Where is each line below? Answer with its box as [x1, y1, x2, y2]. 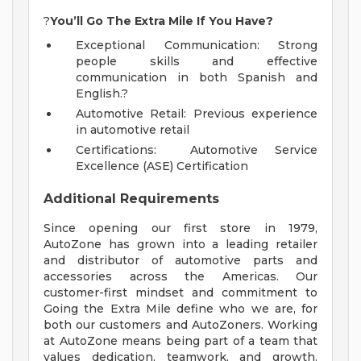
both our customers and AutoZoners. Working [44, 317, 317, 333]
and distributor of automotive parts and [44, 253, 317, 268]
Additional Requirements [44, 191, 219, 207]
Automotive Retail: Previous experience [76, 106, 317, 122]
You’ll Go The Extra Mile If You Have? [50, 14, 276, 29]
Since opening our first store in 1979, [44, 221, 317, 236]
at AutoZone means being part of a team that [44, 334, 317, 349]
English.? [76, 86, 131, 102]
